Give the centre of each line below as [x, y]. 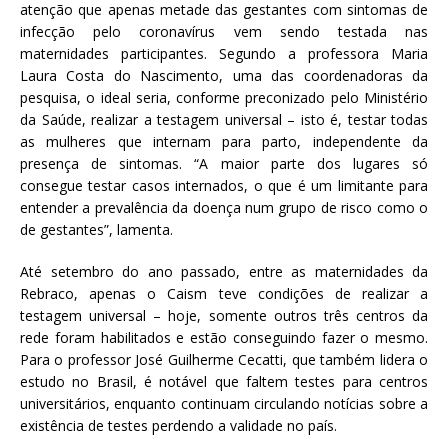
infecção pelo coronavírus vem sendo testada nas [224, 32]
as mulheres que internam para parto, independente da [224, 142]
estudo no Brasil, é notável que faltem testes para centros [224, 382]
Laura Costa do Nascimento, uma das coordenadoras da [224, 76]
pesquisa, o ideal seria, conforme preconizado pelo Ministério [224, 98]
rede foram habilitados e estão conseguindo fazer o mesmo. [224, 338]
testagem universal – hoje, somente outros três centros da [224, 316]
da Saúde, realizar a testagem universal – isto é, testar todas [224, 120]
